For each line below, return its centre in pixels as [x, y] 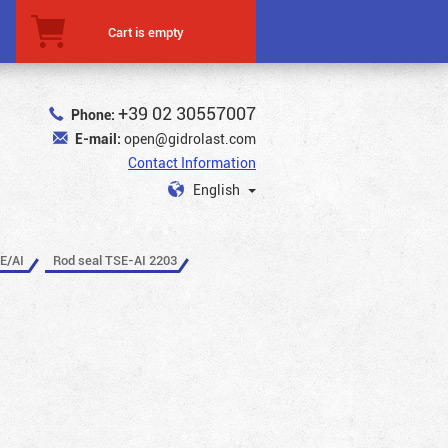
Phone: [93, 114]
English [218, 189]
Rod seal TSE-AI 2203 [114, 259]
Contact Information [192, 162]
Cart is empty [146, 31]
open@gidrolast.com [190, 138]
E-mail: [98, 138]
